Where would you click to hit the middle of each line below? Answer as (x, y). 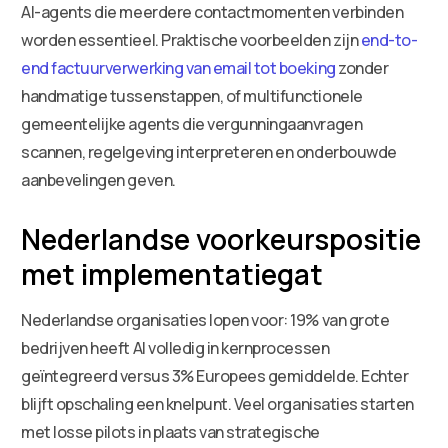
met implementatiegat (172, 273)
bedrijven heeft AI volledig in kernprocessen (175, 347)
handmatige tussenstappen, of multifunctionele (192, 95)
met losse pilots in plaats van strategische (170, 431)
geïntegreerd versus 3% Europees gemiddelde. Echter (215, 375)
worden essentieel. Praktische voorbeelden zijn (191, 39)
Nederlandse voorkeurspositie (221, 238)
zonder (362, 67)
